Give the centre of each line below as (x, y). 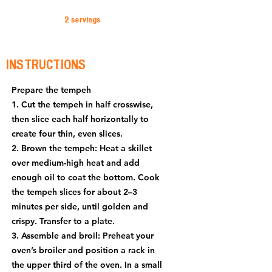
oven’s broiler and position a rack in (83, 250)
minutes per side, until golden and (80, 206)
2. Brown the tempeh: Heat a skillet (82, 148)
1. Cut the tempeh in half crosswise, (82, 104)
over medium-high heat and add (76, 163)
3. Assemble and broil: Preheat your (83, 236)
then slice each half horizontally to (80, 119)
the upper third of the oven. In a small (87, 265)
